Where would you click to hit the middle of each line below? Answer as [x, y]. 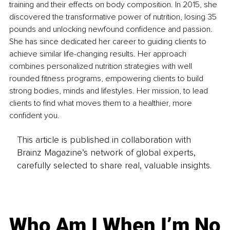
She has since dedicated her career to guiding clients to [109, 42]
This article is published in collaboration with [104, 139]
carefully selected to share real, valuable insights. [114, 165]
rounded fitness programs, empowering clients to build [107, 79]
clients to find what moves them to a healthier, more [102, 103]
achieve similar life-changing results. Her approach [99, 54]
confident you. [34, 116]
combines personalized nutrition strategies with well [102, 66]
